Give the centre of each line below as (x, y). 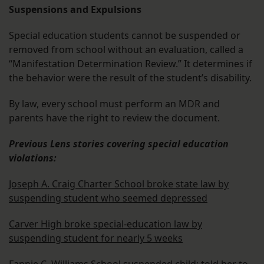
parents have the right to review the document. (114, 118)
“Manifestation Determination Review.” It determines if (131, 64)
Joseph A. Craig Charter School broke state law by (119, 184)
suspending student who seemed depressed (108, 198)
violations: (33, 158)
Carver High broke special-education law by (105, 224)
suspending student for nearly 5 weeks (96, 238)
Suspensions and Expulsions (75, 10)
